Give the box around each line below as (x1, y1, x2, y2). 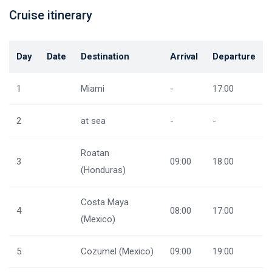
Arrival (170, 51, 198, 62)
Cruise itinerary (9, 8, 92, 22)
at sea (81, 115, 106, 126)
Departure (212, 51, 256, 62)
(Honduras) (81, 165, 126, 175)
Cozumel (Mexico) (81, 246, 154, 257)
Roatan (81, 148, 109, 158)
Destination (81, 51, 129, 62)
